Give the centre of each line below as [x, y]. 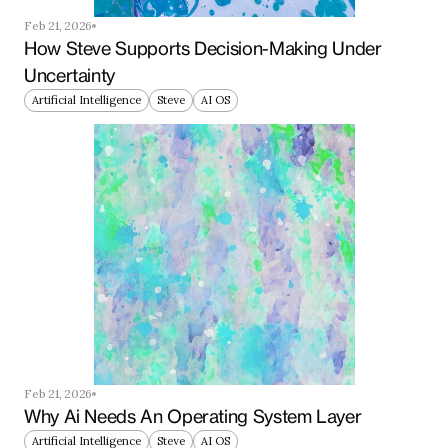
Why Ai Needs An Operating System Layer [193, 416]
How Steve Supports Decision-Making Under [203, 48]
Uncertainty [70, 75]
